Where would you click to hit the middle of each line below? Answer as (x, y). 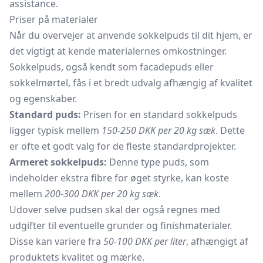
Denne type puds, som (158, 162)
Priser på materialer (54, 19)
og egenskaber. (43, 99)
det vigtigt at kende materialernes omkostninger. (118, 51)
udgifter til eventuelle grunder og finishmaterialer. (121, 225)
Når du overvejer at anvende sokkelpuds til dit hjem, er (131, 35)
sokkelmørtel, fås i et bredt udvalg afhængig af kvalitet (131, 83)
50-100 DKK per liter (145, 241)
